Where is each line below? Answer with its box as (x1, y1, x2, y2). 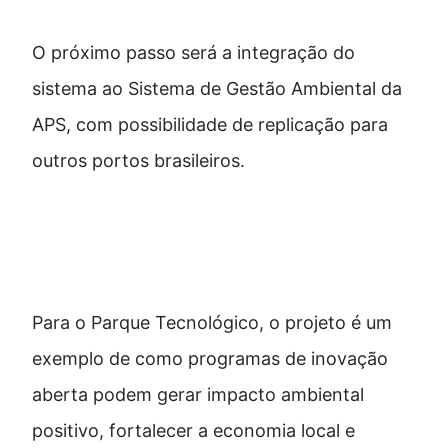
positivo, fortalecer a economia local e (32, 420, 355, 442)
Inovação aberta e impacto (32, 224, 332, 254)
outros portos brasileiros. (32, 149, 245, 171)
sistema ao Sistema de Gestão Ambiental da (32, 77, 402, 99)
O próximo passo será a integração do (32, 41, 355, 63)
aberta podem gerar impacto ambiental (32, 384, 364, 406)
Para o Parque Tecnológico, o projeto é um (32, 312, 392, 334)
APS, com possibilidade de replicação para (32, 113, 388, 135)
